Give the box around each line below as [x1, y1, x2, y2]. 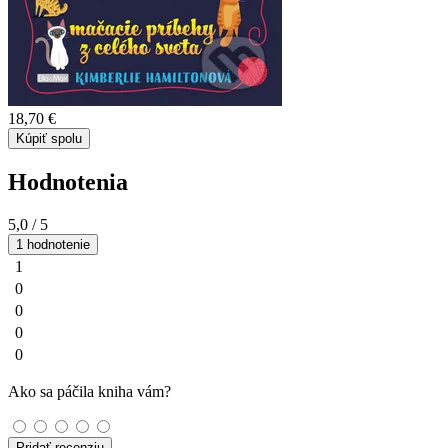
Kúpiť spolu [16, 130, 82, 146]
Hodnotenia [8, 168, 128, 195]
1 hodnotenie [16, 236, 90, 252]
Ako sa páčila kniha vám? [8, 382, 171, 400]
